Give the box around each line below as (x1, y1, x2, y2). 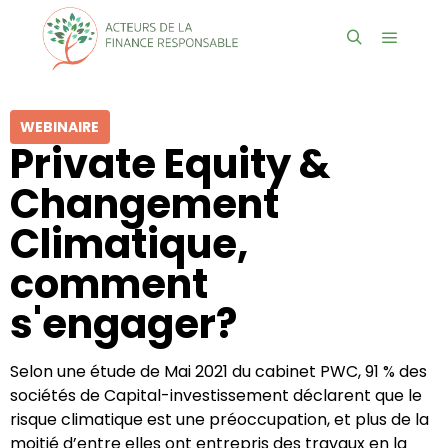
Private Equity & (10, 136, 330, 192)
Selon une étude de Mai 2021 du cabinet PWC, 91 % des (10, 360, 427, 383)
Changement (10, 176, 279, 232)
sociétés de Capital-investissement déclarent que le (10, 384, 422, 407)
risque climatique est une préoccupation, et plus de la (10, 408, 429, 431)
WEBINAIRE (20, 117, 99, 137)
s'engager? (10, 296, 237, 352)
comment (10, 256, 208, 312)
